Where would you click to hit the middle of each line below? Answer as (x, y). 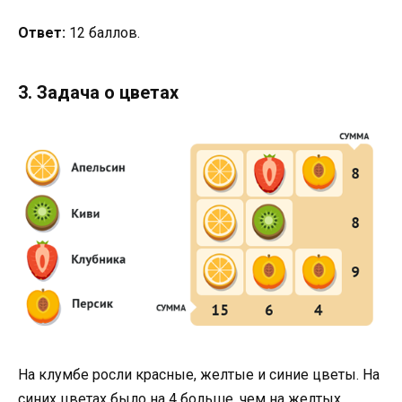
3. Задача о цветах (98, 92)
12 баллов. (103, 32)
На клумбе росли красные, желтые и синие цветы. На (199, 374)
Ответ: (42, 32)
